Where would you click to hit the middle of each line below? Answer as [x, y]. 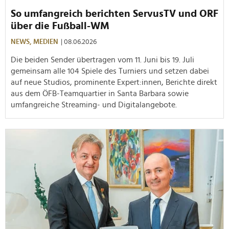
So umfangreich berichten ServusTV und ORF [114, 14]
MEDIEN [46, 42]
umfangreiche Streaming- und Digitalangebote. [94, 105]
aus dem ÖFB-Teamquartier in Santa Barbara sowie [100, 93]
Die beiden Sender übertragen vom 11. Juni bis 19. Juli [102, 60]
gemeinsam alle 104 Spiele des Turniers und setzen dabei [110, 71]
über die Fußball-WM [60, 26]
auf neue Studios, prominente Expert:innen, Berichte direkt [114, 82]
